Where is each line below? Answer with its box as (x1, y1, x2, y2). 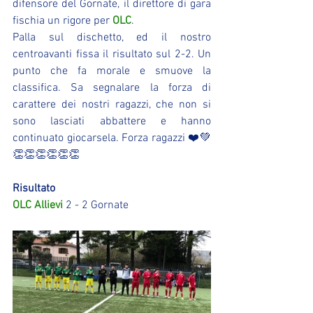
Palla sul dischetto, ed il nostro (13, 31, 211, 45)
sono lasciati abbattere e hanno (13, 115, 211, 129)
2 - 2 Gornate (63, 198, 129, 212)
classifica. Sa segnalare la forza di (13, 81, 211, 95)
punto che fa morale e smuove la (13, 64, 211, 78)
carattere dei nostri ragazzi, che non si (13, 98, 211, 112)
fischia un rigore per (13, 14, 112, 28)
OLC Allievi (13, 198, 63, 212)
